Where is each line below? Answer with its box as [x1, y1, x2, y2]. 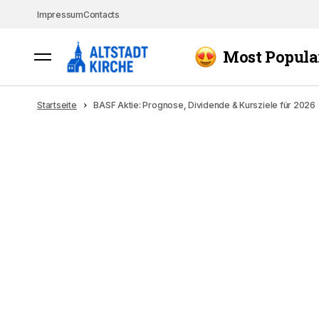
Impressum [37, 9, 83, 20]
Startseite [37, 100, 77, 110]
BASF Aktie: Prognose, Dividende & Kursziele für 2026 [93, 100, 315, 110]
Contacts [83, 9, 120, 20]
